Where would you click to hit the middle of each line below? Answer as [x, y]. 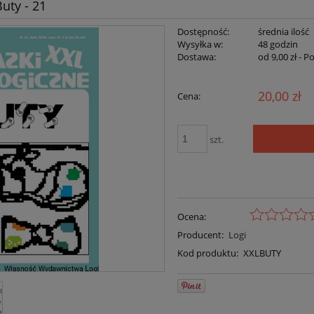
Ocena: [192, 216]
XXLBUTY [262, 253]
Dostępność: [204, 32]
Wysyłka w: [200, 45]
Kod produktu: [208, 253]
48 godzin [278, 45]
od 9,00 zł [277, 57]
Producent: [201, 234]
